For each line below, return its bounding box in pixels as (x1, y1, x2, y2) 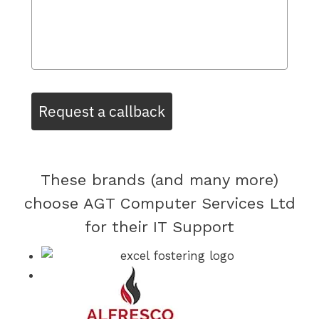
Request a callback (38, 101, 165, 121)
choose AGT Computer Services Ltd (23, 194, 296, 212)
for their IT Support (85, 218, 234, 236)
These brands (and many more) (41, 171, 278, 189)
